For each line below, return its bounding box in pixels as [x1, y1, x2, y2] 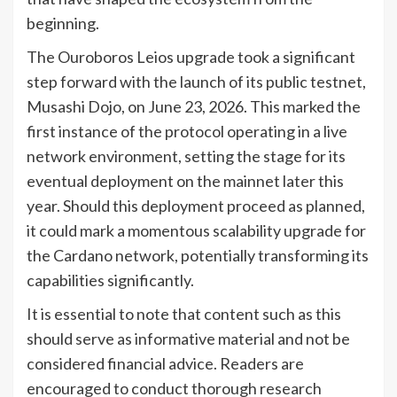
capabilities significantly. [27, 269, 194, 290]
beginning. [27, 12, 99, 33]
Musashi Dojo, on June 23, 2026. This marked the [27, 96, 361, 116]
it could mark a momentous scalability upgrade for [27, 220, 366, 240]
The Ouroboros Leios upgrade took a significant [27, 46, 355, 66]
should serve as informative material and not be [27, 328, 350, 348]
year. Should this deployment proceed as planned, [27, 195, 365, 215]
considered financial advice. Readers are [27, 353, 304, 373]
